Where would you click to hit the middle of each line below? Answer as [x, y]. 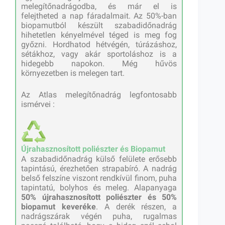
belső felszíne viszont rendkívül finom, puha [99, 178]
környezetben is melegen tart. [73, 73]
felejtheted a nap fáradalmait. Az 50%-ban [99, 16]
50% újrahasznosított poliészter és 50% [99, 197]
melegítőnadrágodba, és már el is [99, 7]
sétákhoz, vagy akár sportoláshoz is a [99, 54]
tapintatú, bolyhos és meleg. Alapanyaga [99, 188]
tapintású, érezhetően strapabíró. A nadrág [99, 169]
